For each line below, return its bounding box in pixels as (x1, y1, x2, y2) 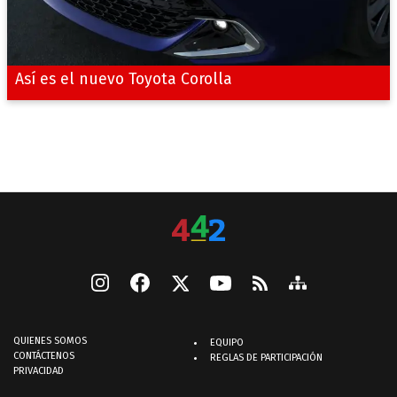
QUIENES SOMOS (13, 335, 87, 347)
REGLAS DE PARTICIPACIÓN (210, 352, 323, 364)
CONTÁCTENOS (13, 350, 74, 362)
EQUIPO (210, 337, 244, 349)
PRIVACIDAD (13, 365, 64, 378)
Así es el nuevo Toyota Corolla (14, 70, 232, 90)
